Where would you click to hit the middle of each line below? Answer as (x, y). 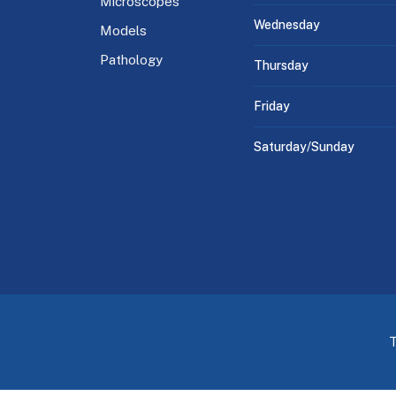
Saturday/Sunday (304, 146)
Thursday (281, 65)
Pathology (131, 59)
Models (123, 30)
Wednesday (287, 24)
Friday (272, 106)
